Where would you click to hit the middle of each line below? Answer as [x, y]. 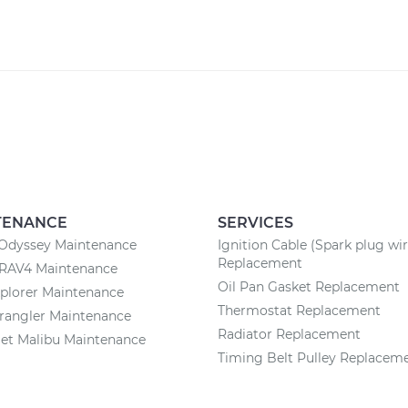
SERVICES [255, 223]
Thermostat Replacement [299, 311]
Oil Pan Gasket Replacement [309, 287]
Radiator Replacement [289, 334]
